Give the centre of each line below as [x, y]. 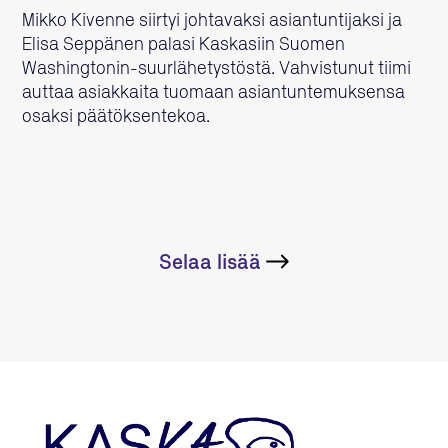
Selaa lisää [210, 263]
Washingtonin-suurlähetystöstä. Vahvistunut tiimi [217, 69]
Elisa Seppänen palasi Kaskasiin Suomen [184, 45]
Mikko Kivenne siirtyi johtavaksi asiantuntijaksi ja [212, 21]
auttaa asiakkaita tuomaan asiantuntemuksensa [214, 93]
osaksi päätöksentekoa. [116, 117]
